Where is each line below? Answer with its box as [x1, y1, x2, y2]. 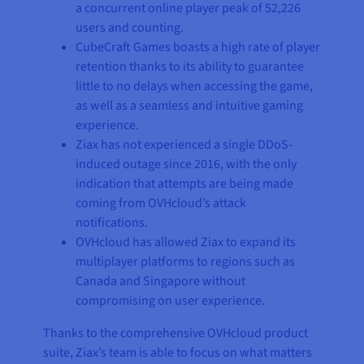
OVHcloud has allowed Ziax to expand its [76, 233, 297, 252]
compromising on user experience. [76, 292, 266, 310]
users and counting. [76, 19, 184, 37]
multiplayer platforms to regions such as [76, 253, 296, 271]
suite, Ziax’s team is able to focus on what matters [43, 344, 313, 362]
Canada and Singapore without [76, 272, 246, 291]
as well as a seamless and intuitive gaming [76, 97, 304, 115]
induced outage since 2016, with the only [76, 155, 297, 174]
